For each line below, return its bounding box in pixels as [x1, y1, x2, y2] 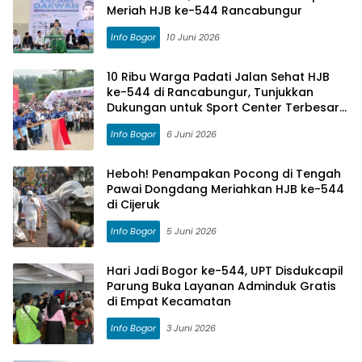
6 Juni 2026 [166, 128, 217, 141]
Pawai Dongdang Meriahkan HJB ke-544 [107, 181, 344, 198]
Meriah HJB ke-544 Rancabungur [107, 2, 302, 19]
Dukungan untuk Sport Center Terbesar [107, 99, 339, 116]
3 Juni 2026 [166, 322, 216, 335]
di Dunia [107, 115, 154, 132]
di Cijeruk [107, 196, 160, 213]
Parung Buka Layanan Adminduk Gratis [107, 278, 336, 295]
